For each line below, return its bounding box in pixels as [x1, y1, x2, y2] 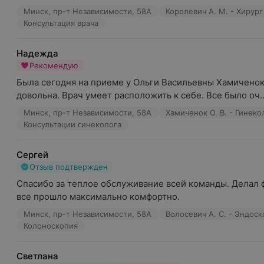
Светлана [16, 250, 58, 262]
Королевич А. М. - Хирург [166, 6, 263, 16]
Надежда [16, 48, 58, 59]
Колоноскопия [24, 221, 78, 230]
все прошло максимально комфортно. [16, 191, 180, 202]
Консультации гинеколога [24, 120, 121, 129]
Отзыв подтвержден [29, 162, 108, 171]
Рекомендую [29, 61, 78, 70]
